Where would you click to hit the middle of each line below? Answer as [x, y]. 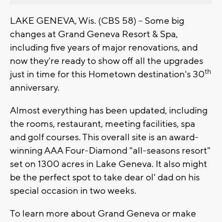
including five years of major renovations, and [104, 47]
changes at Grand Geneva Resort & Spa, [94, 34]
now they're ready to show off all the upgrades [107, 61]
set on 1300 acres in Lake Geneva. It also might [109, 164]
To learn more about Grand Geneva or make [103, 213]
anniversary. [35, 87]
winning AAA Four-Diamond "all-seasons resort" [110, 150]
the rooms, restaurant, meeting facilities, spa [103, 124]
